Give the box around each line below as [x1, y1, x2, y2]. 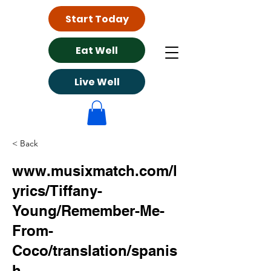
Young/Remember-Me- [12, 201, 165, 219]
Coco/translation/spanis [12, 241, 177, 259]
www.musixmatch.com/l [12, 162, 177, 179]
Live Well [74, 74, 120, 89]
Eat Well [76, 43, 118, 57]
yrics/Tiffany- [12, 181, 102, 199]
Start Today [65, 11, 129, 26]
